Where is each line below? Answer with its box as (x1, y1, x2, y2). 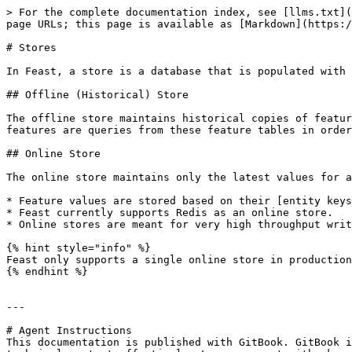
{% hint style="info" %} (6, 242, 151, 254)
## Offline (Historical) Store (6, 89, 189, 101)
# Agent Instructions (6, 324, 132, 336)
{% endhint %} (6, 266, 88, 277)
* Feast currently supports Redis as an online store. (6, 207, 333, 218)
